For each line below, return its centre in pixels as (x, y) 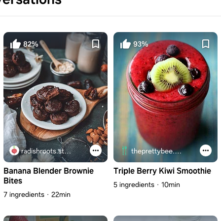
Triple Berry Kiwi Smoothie (162, 171)
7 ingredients (24, 194)
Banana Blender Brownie (49, 171)
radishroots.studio (68, 151)
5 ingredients (134, 184)
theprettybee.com (178, 151)
